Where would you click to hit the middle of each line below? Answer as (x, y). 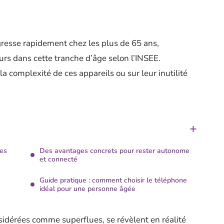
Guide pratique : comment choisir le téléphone (113, 180)
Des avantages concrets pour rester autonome (114, 151)
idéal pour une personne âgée (87, 189)
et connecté (58, 159)
